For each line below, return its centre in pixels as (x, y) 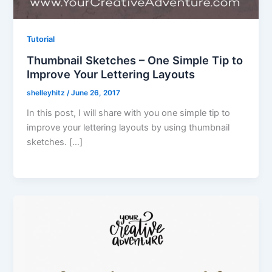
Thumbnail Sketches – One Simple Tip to (135, 60)
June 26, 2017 (96, 93)
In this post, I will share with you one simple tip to (129, 113)
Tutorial (41, 39)
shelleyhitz (47, 93)
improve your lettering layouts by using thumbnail (128, 127)
